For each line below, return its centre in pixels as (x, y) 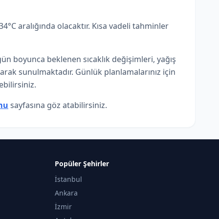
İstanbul (68, 179)
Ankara (66, 193)
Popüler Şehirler (82, 164)
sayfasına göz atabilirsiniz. (58, 105)
